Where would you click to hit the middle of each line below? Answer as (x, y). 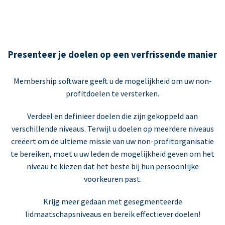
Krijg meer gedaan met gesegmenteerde (113, 202)
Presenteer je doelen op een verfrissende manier (113, 54)
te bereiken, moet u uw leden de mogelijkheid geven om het (113, 154)
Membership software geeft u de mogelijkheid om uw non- (113, 81)
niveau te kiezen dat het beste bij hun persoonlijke (113, 166)
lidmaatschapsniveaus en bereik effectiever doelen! (113, 214)
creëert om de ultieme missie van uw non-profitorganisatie (113, 141)
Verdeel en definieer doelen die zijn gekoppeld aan (113, 116)
